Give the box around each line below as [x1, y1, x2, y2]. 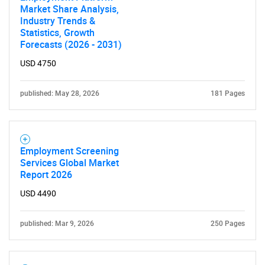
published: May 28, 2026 [20, 89, 99, 98]
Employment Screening [20, 144, 119, 157]
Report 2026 [20, 168, 72, 181]
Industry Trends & [20, 14, 95, 27]
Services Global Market [20, 156, 119, 169]
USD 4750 [20, 59, 56, 68]
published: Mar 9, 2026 [20, 219, 94, 228]
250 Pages [211, 219, 245, 228]
